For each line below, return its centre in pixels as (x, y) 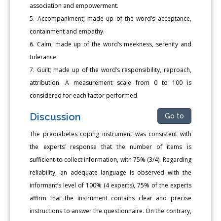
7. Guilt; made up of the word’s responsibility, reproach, (110, 70)
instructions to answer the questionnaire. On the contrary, (110, 211)
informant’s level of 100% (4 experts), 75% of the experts (110, 185)
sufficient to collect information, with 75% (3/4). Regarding (110, 159)
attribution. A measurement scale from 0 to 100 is (110, 82)
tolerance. (44, 57)
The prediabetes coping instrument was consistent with (110, 134)
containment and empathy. (67, 31)
